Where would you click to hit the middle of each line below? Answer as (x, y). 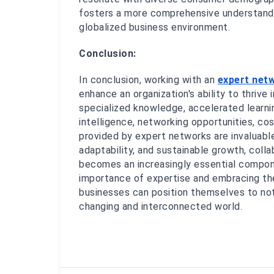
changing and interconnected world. (161, 207)
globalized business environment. (155, 28)
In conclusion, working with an (148, 80)
